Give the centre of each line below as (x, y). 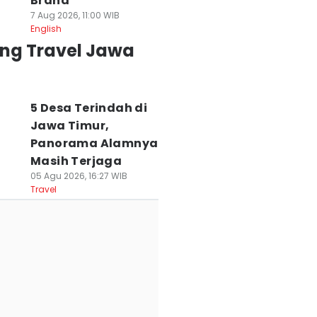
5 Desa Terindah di (89, 108)
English (46, 29)
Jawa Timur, (70, 126)
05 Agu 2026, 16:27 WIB (79, 176)
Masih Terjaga (76, 161)
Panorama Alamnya (94, 143)
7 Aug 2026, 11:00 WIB (75, 15)
